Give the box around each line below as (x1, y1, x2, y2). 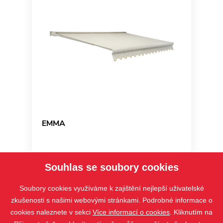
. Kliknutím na (170, 208, 213, 216)
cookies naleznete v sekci (10, 208, 93, 216)
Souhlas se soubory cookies (44, 162, 179, 173)
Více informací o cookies (93, 208, 170, 216)
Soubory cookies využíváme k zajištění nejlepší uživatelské (19, 184, 204, 192)
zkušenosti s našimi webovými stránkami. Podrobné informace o (10, 196, 213, 204)
